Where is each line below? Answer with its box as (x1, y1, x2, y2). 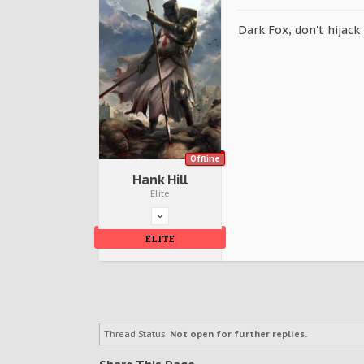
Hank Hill (132, 171, 188, 188)
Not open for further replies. (170, 327, 307, 340)
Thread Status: (104, 327, 167, 340)
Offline (190, 153, 220, 164)
